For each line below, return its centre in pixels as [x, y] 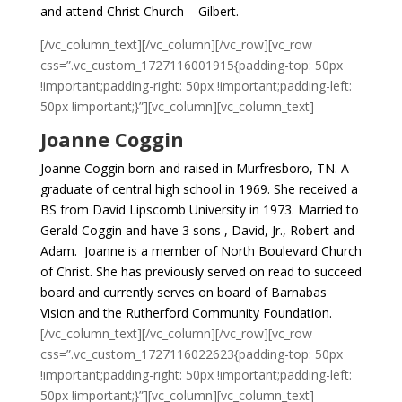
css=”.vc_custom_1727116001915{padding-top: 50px [191, 65]
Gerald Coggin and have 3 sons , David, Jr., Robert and [197, 230]
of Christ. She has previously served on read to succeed [201, 271]
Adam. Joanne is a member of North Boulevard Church [201, 251]
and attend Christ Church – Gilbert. [139, 11]
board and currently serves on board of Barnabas [183, 292]
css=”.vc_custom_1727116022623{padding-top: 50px [191, 354]
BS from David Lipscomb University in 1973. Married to [199, 210]
